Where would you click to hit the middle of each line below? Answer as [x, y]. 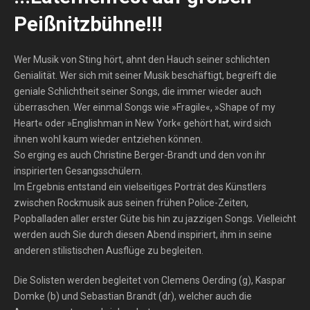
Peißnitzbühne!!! [88, 24]
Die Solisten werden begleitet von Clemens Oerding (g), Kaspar [150, 280]
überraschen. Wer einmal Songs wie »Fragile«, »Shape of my [145, 107]
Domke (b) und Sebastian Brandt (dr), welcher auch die [133, 296]
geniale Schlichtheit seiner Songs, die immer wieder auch [138, 91]
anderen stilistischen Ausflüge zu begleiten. [109, 250]
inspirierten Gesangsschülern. [78, 171]
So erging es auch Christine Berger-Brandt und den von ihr [140, 155]
